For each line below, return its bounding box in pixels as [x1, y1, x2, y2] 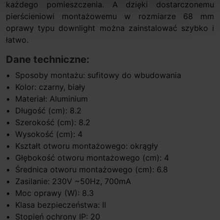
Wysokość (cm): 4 [15, 129, 83, 139]
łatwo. [6, 34, 28, 45]
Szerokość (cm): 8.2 [15, 117, 91, 127]
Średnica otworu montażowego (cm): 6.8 [15, 164, 168, 174]
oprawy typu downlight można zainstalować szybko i [6, 23, 214, 33]
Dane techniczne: [6, 53, 89, 65]
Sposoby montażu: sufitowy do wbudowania [15, 70, 182, 80]
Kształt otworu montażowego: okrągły [15, 140, 159, 151]
